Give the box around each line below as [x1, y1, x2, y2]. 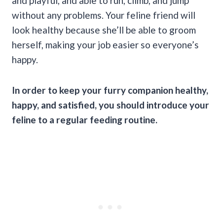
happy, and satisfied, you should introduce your [12, 99, 209, 110]
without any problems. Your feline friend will [12, 9, 195, 21]
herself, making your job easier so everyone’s [12, 38, 199, 50]
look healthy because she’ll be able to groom [12, 24, 196, 36]
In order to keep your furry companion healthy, [12, 84, 208, 96]
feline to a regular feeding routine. [12, 113, 157, 125]
